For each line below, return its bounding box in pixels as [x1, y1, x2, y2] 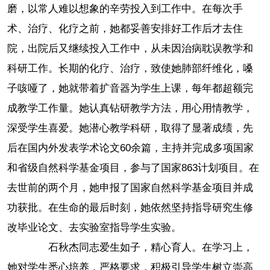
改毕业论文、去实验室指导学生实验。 [7, 222, 182, 234]
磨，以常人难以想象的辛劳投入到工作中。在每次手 [7, 3, 243, 15]
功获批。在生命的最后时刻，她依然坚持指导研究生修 [7, 202, 254, 214]
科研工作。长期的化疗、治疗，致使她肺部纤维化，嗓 [7, 63, 254, 75]
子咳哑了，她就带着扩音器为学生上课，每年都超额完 [7, 83, 254, 95]
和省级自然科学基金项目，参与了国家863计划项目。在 [7, 162, 260, 174]
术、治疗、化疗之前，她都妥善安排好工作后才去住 [7, 23, 243, 35]
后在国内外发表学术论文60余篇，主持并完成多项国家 [7, 142, 254, 154]
